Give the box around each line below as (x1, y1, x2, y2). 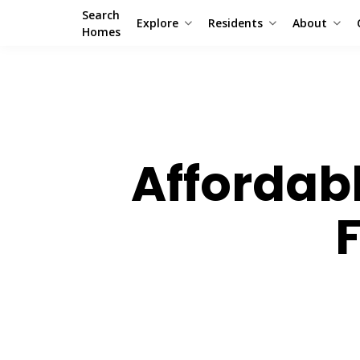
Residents (208, 15, 263, 31)
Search (82, 6, 120, 22)
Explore (137, 15, 178, 31)
